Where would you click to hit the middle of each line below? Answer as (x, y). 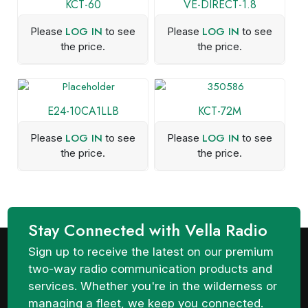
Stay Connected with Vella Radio (148, 230)
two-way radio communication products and (151, 269)
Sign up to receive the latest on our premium (151, 252)
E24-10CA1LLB (83, 111)
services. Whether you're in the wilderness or (153, 286)
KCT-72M (220, 111)
